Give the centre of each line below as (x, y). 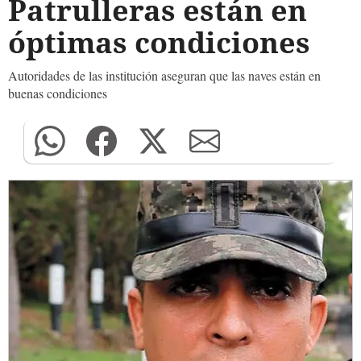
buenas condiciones (58, 93)
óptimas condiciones (159, 42)
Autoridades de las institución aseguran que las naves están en (164, 75)
